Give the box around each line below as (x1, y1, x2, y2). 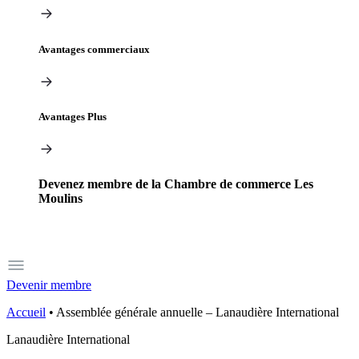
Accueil (6, 305, 46, 319)
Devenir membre (6, 277, 91, 292)
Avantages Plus (38, 110, 107, 123)
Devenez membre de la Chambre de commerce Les (38, 177, 313, 192)
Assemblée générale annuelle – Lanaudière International (56, 305, 339, 319)
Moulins (38, 192, 83, 206)
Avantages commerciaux (38, 42, 150, 55)
